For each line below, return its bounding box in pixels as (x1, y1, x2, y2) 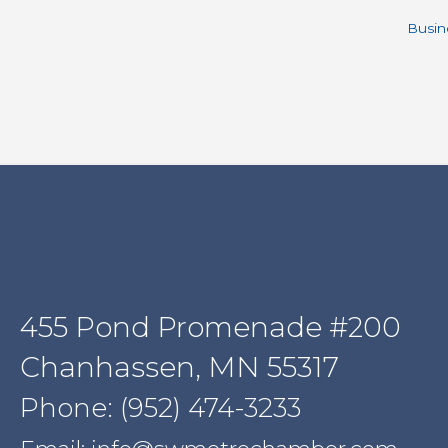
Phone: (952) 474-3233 (20, 391, 301, 424)
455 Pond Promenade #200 (20, 309, 401, 344)
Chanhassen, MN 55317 (20, 349, 339, 384)
